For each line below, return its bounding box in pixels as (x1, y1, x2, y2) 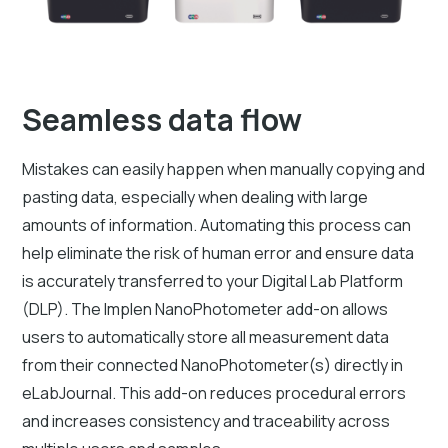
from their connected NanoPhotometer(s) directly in (22, 353, 404, 376)
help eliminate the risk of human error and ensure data (22, 241, 415, 264)
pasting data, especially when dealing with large (22, 185, 369, 208)
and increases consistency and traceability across (22, 409, 391, 432)
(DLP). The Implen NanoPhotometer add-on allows (22, 297, 389, 320)
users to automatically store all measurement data (22, 325, 390, 348)
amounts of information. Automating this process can (22, 213, 412, 236)
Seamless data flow (22, 98, 303, 140)
